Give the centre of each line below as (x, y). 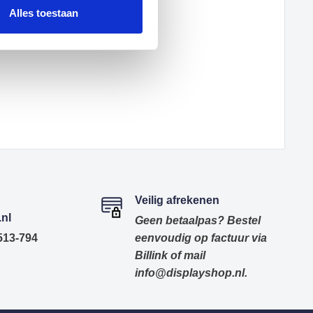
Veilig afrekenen (177, 201)
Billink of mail (170, 256)
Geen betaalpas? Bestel (197, 221)
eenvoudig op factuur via (201, 238)
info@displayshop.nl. (191, 273)
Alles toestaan (43, 13)
